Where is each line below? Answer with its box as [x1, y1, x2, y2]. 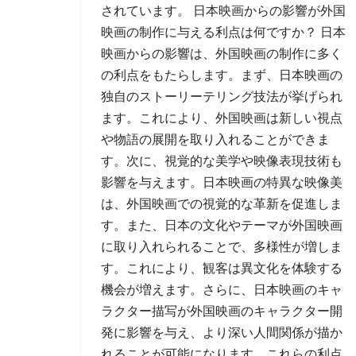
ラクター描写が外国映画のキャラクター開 [101, 304, 342, 318]
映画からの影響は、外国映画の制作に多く [101, 47, 342, 60]
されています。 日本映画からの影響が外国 [101, 4, 346, 17]
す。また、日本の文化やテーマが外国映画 [101, 219, 342, 232]
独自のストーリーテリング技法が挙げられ [101, 90, 342, 103]
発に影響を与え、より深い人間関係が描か [101, 326, 342, 339]
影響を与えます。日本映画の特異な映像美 [101, 176, 342, 189]
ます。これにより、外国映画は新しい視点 [101, 111, 342, 125]
